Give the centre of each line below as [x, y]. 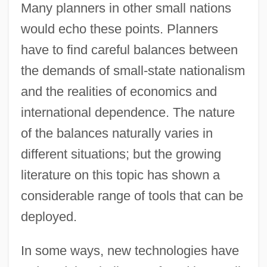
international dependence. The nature [128, 112]
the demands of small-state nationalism [133, 70]
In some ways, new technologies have [130, 250]
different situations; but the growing [121, 154]
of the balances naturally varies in [117, 133]
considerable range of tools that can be [132, 195]
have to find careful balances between [129, 49]
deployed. [49, 216]
